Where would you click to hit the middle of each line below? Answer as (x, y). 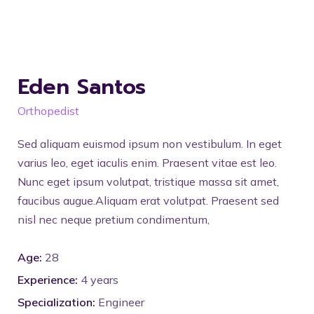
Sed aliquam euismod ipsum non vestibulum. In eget (150, 144)
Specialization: (56, 302)
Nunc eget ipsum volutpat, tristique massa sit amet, (148, 182)
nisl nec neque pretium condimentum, (114, 219)
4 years (100, 280)
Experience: (48, 280)
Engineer (121, 302)
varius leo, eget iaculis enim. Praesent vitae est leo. (147, 163)
